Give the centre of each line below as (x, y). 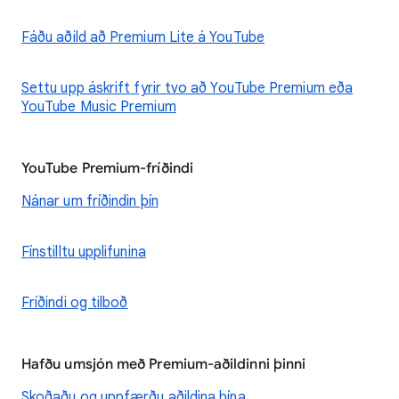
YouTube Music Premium (99, 107)
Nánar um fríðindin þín (90, 201)
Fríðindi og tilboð (75, 303)
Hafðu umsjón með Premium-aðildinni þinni (164, 364)
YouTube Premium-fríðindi (107, 168)
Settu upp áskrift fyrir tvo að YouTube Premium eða (187, 88)
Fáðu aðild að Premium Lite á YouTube (143, 37)
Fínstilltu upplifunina (84, 252)
